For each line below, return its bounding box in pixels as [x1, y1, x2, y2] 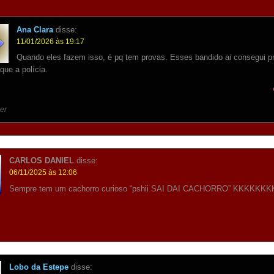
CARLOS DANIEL [9, 156, 75, 166]
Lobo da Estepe [9, 262, 69, 272]
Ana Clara [16, 24, 53, 34]
